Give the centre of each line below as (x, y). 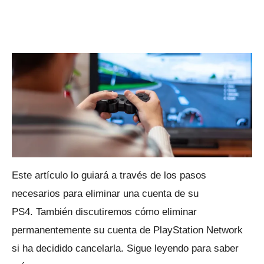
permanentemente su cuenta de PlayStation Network (127, 230)
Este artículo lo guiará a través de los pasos (109, 175)
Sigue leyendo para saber (183, 248)
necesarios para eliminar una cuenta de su (105, 193)
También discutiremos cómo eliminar (116, 212)
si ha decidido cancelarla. (69, 248)
